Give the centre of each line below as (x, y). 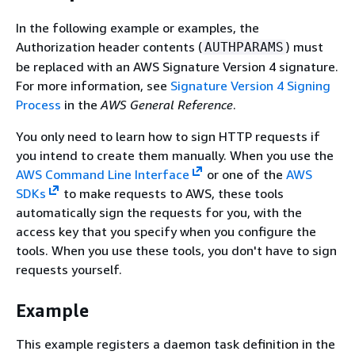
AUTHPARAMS (244, 47)
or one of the (244, 174)
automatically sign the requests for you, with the (159, 212)
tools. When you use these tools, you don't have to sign (176, 250)
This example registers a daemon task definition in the (176, 344)
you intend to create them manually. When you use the (175, 155)
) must (305, 46)
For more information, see (93, 85)
